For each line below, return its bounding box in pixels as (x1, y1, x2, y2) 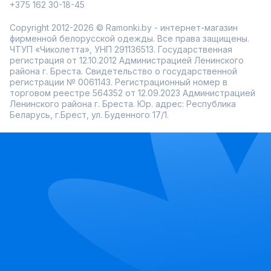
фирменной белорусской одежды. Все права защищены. (10, 33, 249, 44)
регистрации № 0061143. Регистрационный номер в (10, 77, 227, 88)
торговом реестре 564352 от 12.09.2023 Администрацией (10, 88, 255, 99)
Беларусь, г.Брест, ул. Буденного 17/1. (10, 109, 169, 120)
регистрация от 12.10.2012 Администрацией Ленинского (10, 55, 244, 66)
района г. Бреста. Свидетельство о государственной (10, 66, 237, 77)
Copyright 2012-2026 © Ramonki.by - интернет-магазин (10, 22, 238, 33)
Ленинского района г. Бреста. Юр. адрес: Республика (10, 99, 236, 109)
